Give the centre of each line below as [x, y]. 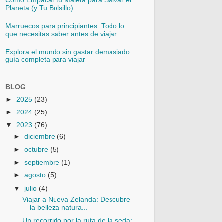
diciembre [41, 137]
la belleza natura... [58, 208]
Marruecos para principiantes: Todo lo [65, 26]
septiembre [43, 163]
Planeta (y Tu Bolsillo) [39, 8]
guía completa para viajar [45, 59]
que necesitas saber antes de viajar [61, 34]
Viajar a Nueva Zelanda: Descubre [76, 200]
